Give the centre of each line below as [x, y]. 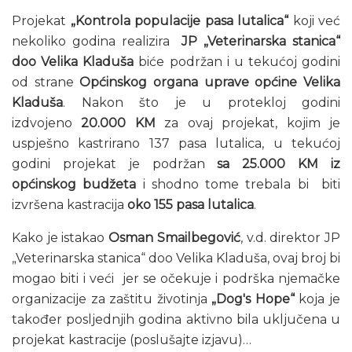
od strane [46, 82]
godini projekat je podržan [115, 163]
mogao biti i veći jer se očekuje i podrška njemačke [176, 278]
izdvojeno [47, 123]
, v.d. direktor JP [290, 237]
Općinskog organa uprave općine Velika [210, 82]
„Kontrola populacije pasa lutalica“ [179, 20]
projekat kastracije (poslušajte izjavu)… [132, 339]
